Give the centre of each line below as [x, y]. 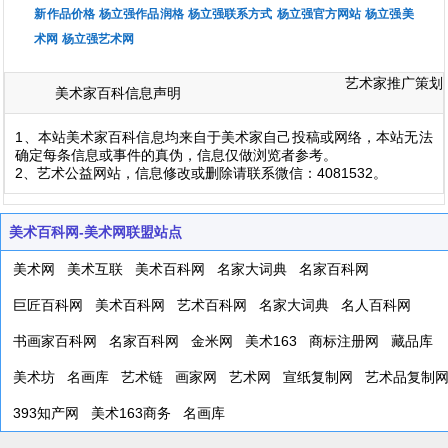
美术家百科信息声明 [118, 92]
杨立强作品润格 [141, 13]
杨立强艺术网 [98, 38]
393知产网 [46, 412]
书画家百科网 [55, 340]
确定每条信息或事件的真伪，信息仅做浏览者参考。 [176, 154]
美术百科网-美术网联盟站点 [95, 231]
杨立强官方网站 [319, 13]
